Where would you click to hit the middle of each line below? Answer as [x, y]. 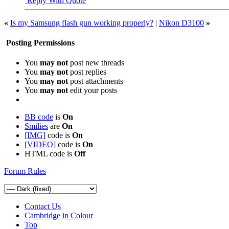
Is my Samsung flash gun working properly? [82, 22]
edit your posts [93, 90]
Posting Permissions [39, 42]
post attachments [96, 81]
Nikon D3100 [181, 22]
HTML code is [49, 154]
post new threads [96, 63]
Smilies [36, 126]
